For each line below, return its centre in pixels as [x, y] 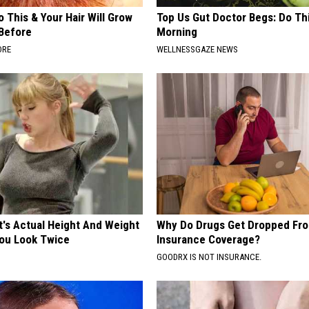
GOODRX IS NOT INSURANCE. [209, 257]
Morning [177, 31]
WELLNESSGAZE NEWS [198, 49]
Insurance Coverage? [209, 239]
